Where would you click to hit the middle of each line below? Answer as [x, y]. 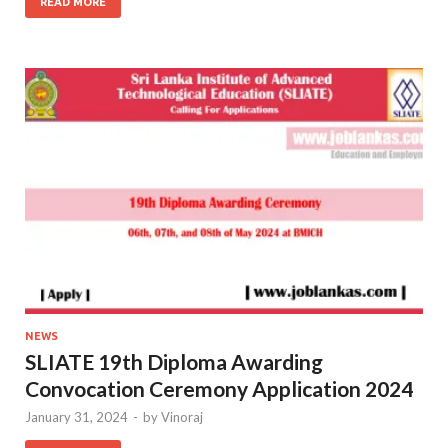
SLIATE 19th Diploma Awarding [174, 362]
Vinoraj [182, 417]
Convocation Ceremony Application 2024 [219, 389]
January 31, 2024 [76, 417]
